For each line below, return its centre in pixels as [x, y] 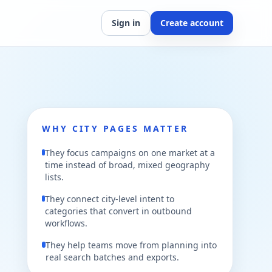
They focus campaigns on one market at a [130, 153]
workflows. [66, 223]
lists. [54, 177]
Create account [192, 23]
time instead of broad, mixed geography [127, 165]
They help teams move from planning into [131, 245]
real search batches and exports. [112, 257]
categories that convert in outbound [119, 211]
